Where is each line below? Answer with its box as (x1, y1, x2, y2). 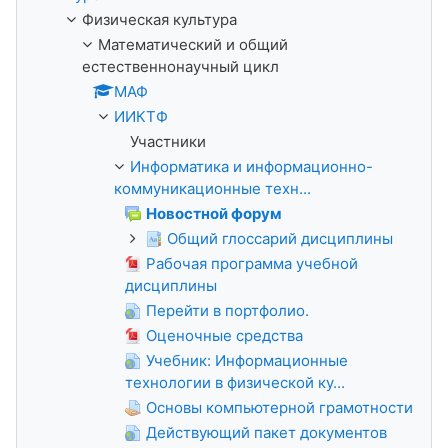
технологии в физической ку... (125, 373, 345, 392)
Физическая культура (82, 10, 237, 29)
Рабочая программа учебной (146, 254, 358, 273)
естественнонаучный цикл (82, 57, 279, 76)
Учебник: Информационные (146, 351, 348, 370)
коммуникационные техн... (114, 179, 311, 198)
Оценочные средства (146, 326, 303, 345)
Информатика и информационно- (130, 157, 373, 176)
